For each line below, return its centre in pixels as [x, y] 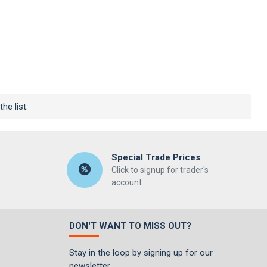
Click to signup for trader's [160, 170]
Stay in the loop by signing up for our [141, 253]
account [126, 182]
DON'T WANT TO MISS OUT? [130, 226]
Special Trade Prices [156, 157]
